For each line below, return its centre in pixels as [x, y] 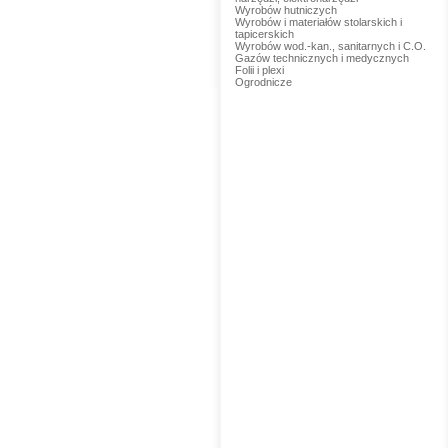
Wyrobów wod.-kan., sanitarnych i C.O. [330, 46]
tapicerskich [264, 34]
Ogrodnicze [263, 82]
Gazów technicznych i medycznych [321, 58]
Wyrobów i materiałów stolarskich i [318, 22]
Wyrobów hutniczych [285, 10]
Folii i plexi [259, 70]
